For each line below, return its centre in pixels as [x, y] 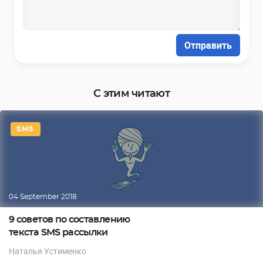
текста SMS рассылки [58, 232]
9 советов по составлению [70, 219]
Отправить [208, 45]
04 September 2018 [43, 196]
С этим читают [131, 94]
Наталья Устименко [48, 251]
